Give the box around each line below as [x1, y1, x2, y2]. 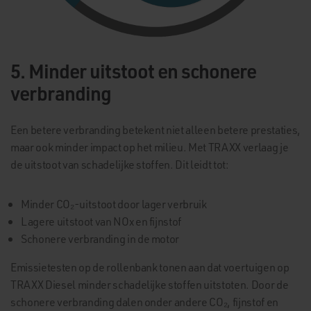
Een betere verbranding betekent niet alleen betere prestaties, [10, 122, 301, 137]
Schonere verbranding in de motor [21, 231, 180, 246]
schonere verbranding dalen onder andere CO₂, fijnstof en [10, 294, 278, 309]
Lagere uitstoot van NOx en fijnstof [21, 214, 182, 228]
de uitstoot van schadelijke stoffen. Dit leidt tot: [10, 157, 229, 171]
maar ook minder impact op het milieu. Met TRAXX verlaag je [10, 140, 289, 154]
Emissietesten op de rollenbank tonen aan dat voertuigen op [10, 260, 289, 274]
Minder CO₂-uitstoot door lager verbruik [21, 196, 207, 211]
